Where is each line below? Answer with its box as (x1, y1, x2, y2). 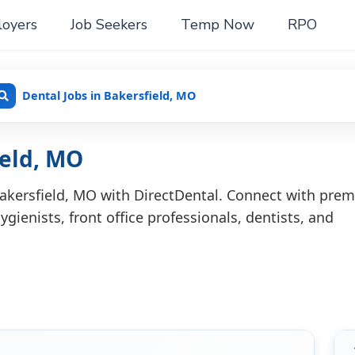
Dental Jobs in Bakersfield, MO (22, 88, 196, 104)
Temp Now (180, 14, 254, 34)
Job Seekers (70, 14, 147, 34)
